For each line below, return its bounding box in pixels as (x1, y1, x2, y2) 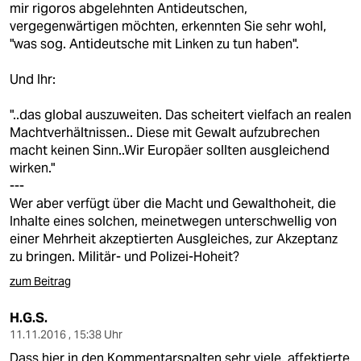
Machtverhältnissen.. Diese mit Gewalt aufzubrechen (10, 124, 320, 141)
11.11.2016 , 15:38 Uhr (10, 327, 122, 342)
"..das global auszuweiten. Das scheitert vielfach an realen (10, 106, 351, 123)
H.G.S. (10, 309, 48, 326)
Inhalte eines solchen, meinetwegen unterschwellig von (10, 213, 337, 230)
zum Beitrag (10, 274, 71, 288)
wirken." (10, 160, 55, 176)
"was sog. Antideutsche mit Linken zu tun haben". (10, 35, 299, 52)
